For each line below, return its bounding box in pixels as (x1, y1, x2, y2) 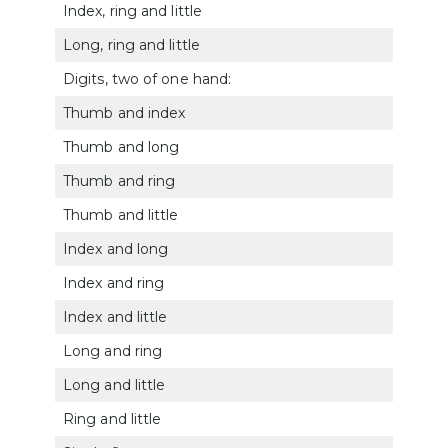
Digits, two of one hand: (63, 69, 232, 88)
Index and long (63, 239, 169, 258)
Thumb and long (63, 137, 180, 156)
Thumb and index (63, 103, 186, 122)
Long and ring (63, 341, 163, 360)
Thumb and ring (63, 171, 176, 190)
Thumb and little (63, 205, 179, 224)
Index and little (63, 307, 168, 326)
